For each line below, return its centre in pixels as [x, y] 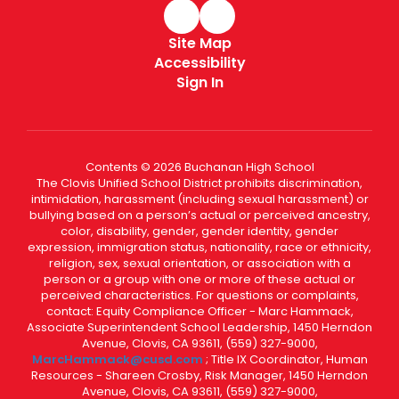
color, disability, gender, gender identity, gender [199, 231]
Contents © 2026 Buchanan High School [199, 167]
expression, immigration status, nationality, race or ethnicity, [199, 247]
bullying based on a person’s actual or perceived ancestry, [199, 215]
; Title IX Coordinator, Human [286, 359]
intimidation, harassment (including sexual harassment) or [199, 199]
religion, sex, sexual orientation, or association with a [199, 263]
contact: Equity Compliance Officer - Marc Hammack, [199, 311]
